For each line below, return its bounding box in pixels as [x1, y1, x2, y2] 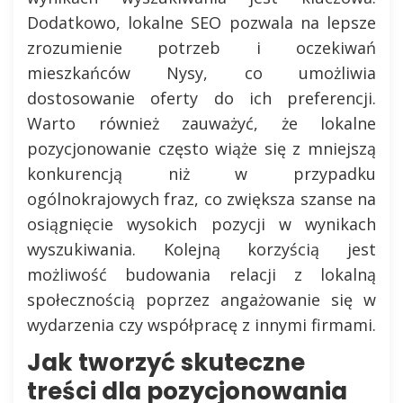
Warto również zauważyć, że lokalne [27, 112, 376, 134]
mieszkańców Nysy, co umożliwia [27, 62, 376, 84]
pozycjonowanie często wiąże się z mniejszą [27, 138, 376, 159]
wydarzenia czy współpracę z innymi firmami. [27, 314, 376, 336]
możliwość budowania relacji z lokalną [27, 264, 376, 285]
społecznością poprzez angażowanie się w [27, 289, 376, 310]
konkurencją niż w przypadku [27, 163, 376, 184]
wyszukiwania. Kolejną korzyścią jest [27, 238, 376, 260]
